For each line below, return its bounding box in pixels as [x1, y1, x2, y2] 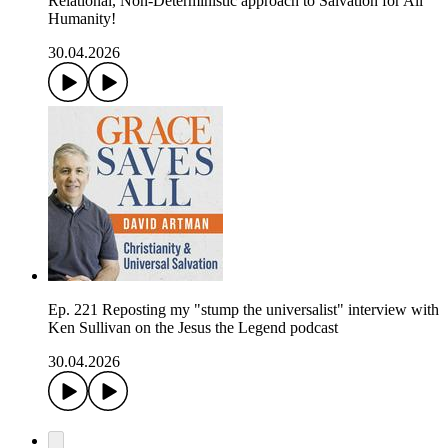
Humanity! [48, 10, 116, 28]
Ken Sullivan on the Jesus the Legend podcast [48, 319, 338, 337]
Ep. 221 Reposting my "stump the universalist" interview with [48, 301, 439, 319]
